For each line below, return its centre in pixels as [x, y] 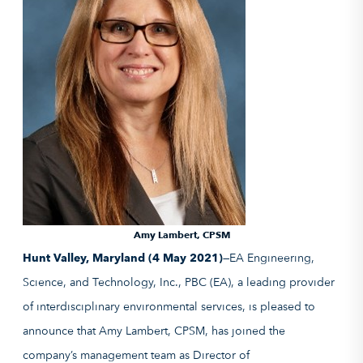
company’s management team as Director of [136, 355]
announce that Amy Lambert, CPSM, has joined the [154, 331]
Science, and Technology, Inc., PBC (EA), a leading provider [179, 282]
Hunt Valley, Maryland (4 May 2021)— [126, 258]
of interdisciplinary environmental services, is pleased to [169, 306]
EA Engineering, [272, 258]
